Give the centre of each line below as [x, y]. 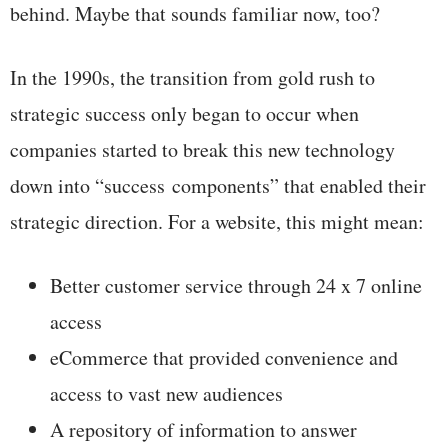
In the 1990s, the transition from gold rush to [192, 78]
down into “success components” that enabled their [218, 186]
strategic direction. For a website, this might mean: [217, 222]
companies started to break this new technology [202, 150]
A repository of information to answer [203, 430]
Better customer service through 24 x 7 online [236, 286]
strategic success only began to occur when [184, 114]
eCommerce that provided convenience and [224, 358]
